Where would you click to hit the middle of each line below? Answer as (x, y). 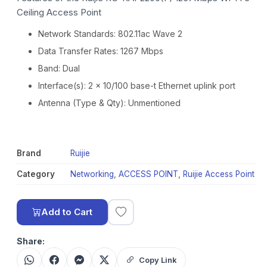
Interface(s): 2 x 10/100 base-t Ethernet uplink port (137, 86)
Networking (92, 174)
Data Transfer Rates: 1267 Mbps (101, 51)
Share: (31, 241)
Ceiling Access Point (59, 12)
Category (36, 174)
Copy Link (158, 260)
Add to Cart (67, 212)
